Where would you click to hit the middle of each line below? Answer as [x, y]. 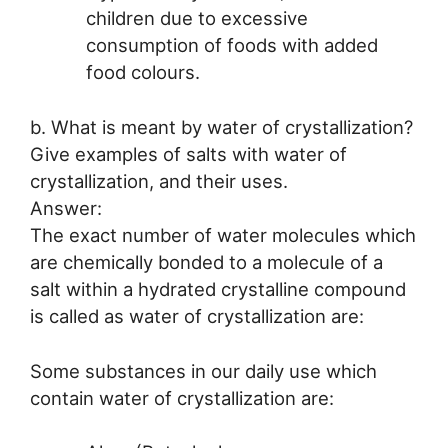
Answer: [66, 207]
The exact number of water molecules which [223, 234]
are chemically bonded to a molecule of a [206, 261]
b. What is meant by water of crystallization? [221, 126]
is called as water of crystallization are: [197, 315]
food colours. [142, 72]
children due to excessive [196, 18]
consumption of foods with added [231, 45]
